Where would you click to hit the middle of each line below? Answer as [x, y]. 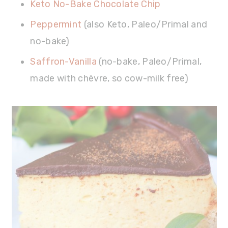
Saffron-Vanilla [63, 61]
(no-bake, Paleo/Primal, [149, 61]
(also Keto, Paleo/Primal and [145, 24]
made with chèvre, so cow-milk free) [109, 78]
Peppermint [56, 24]
